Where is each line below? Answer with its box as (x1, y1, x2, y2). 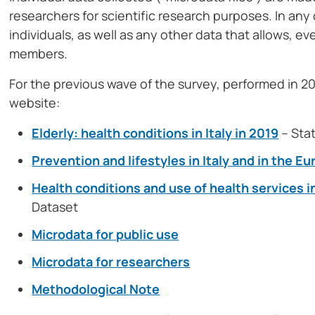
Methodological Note (32, 281, 160, 298)
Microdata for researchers (32, 253, 191, 271)
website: (9, 94, 60, 112)
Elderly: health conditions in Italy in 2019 (32, 124, 279, 142)
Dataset (32, 198, 79, 216)
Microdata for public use (32, 226, 179, 243)
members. (9, 45, 68, 63)
